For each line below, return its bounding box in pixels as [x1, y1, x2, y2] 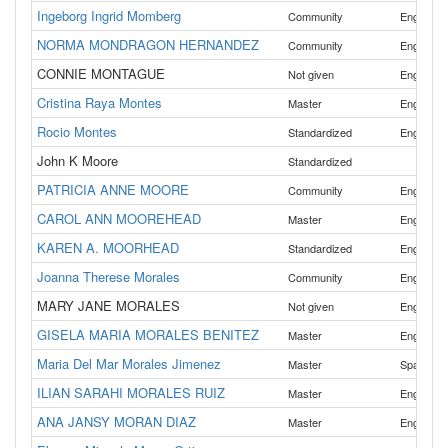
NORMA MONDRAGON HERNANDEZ [37, 35, 259, 54]
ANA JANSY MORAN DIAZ [37, 412, 196, 431]
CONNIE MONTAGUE [37, 64, 165, 83]
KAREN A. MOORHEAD [37, 238, 179, 257]
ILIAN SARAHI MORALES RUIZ [37, 383, 225, 402]
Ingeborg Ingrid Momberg [37, 6, 181, 25]
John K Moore [37, 151, 118, 170]
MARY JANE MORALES [37, 296, 180, 315]
